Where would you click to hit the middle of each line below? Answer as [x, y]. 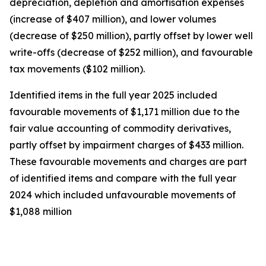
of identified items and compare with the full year [123, 178]
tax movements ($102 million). [77, 69]
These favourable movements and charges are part [128, 161]
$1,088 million [41, 211]
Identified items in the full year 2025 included [113, 95]
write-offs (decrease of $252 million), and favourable [131, 52]
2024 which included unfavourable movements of [123, 195]
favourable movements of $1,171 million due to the [125, 112]
